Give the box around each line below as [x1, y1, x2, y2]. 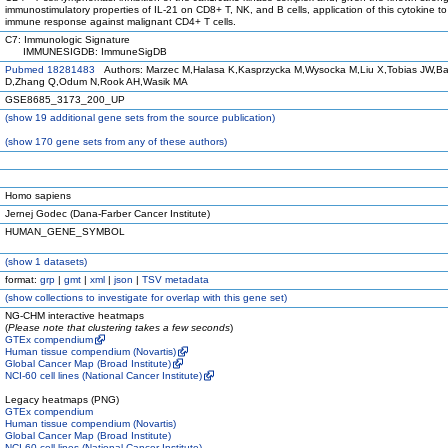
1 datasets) [32, 256, 87, 267]
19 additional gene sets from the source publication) [32, 112, 275, 123]
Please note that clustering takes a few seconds [8, 322, 230, 333]
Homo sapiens [5, 190, 71, 201]
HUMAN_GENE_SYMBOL [5, 226, 125, 237]
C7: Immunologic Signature [5, 34, 130, 45]
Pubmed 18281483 [5, 64, 95, 75]
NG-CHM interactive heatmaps [5, 310, 144, 321]
